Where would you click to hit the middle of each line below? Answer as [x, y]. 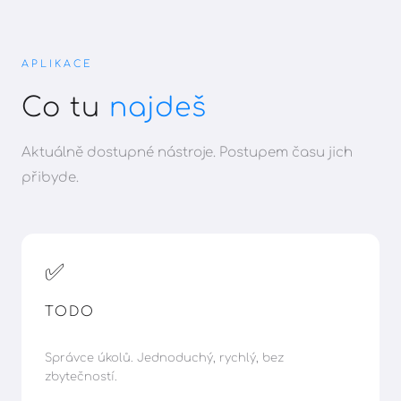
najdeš [158, 107]
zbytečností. [81, 376]
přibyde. [50, 177]
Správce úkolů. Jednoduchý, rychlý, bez [164, 358]
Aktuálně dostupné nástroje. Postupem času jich [187, 152]
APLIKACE [57, 64]
